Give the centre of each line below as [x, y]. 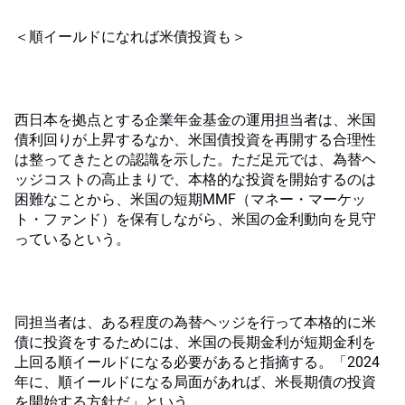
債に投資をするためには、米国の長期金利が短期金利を [195, 342]
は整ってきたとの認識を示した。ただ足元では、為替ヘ [195, 160]
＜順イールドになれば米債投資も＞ [130, 37]
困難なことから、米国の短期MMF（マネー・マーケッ [190, 199]
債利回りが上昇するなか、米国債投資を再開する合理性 [195, 140]
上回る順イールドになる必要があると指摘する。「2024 [197, 362]
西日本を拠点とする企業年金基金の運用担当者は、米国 [195, 120]
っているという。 [72, 239]
